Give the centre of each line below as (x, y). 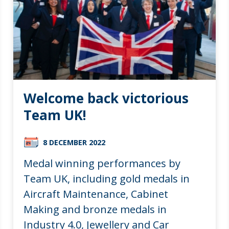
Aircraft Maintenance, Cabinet (96, 194)
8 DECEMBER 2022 (74, 142)
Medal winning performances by (102, 163)
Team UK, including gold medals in (107, 178)
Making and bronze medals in (95, 209)
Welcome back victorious (106, 98)
